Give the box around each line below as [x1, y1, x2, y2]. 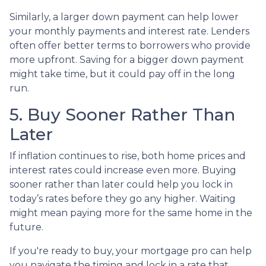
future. [9, 221, 43, 233]
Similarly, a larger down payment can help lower [9, 11, 239, 23]
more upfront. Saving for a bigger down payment [9, 53, 244, 65]
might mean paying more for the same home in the [9, 207, 252, 218]
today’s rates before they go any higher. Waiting [9, 192, 236, 204]
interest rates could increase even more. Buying [9, 164, 236, 176]
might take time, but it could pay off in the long [9, 68, 235, 80]
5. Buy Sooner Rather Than [9, 104, 235, 125]
